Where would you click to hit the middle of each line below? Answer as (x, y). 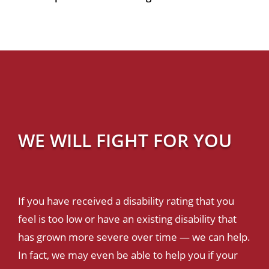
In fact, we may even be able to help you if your (128, 255)
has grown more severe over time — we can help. (134, 237)
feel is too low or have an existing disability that (127, 219)
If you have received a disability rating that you (126, 201)
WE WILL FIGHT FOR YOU (125, 140)
